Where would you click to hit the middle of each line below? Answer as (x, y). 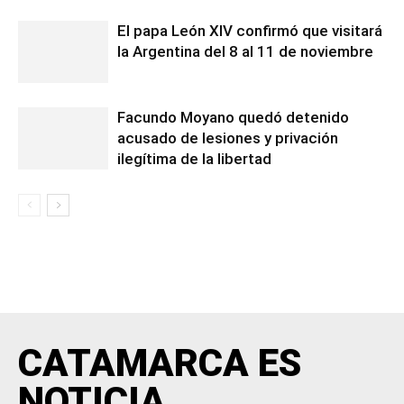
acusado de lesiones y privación (228, 138)
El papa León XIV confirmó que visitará (250, 31)
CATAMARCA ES (160, 363)
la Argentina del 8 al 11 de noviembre (245, 52)
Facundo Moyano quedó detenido (233, 118)
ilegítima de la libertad (194, 159)
